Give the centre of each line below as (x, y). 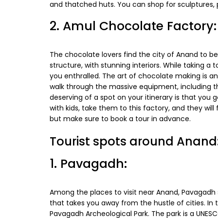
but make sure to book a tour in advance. (120, 119)
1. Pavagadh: (88, 164)
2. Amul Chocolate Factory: (133, 26)
